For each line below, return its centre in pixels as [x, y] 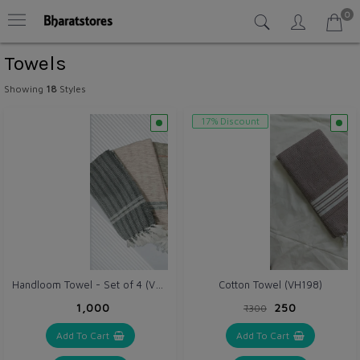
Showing [25, 89]
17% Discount [230, 121]
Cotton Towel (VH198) [270, 284]
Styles [72, 89]
